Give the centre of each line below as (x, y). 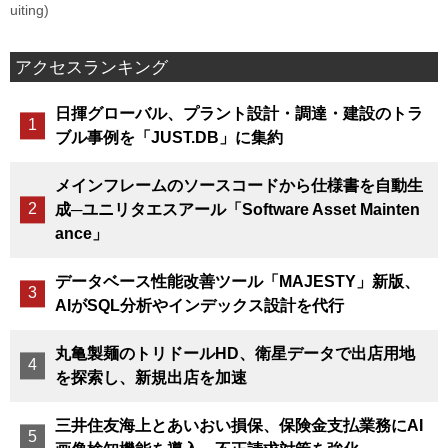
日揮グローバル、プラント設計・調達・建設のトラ (238, 113)
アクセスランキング (92, 67)
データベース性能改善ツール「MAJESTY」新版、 (237, 281)
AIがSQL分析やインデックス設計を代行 (199, 305)
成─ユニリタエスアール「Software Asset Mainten (237, 209)
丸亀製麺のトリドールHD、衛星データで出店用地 (234, 353)
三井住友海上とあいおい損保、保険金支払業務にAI (238, 425)
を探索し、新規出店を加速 (150, 377)
